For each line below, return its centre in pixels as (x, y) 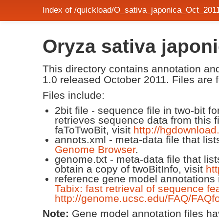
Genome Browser (95, 149)
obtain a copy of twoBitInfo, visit (130, 169)
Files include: (74, 95)
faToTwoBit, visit (94, 130)
